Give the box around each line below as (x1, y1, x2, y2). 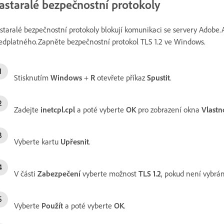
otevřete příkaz (95, 72, 147, 82)
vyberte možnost (80, 168, 138, 178)
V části (14, 168, 37, 178)
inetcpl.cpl (40, 104, 75, 114)
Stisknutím (14, 72, 50, 82)
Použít (41, 200, 63, 210)
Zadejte (14, 104, 40, 114)
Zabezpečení (37, 168, 80, 178)
